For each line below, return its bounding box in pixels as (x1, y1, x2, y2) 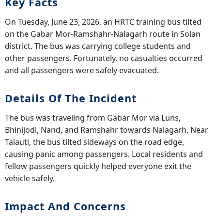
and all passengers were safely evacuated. (5, 64, 159, 76)
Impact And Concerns (5, 199, 126, 213)
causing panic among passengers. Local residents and (5, 148, 203, 159)
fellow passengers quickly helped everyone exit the (5, 160, 191, 171)
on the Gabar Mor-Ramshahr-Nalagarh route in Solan (5, 28, 201, 39)
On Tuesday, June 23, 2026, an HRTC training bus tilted (5, 16, 201, 27)
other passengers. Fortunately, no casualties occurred (5, 52, 202, 63)
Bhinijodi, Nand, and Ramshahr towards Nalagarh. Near (5, 124, 208, 135)
